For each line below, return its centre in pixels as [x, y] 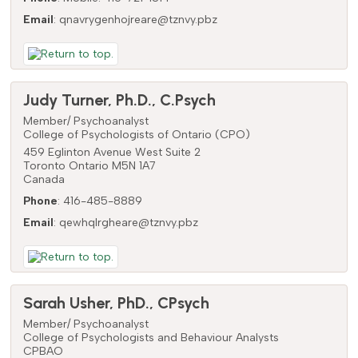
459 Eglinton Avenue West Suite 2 [111, 152]
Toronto [44, 165]
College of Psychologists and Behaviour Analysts [151, 337]
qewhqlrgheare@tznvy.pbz [128, 222]
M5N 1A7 [133, 165]
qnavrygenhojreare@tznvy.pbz [138, 19]
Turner [84, 99]
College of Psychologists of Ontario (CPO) [136, 134]
